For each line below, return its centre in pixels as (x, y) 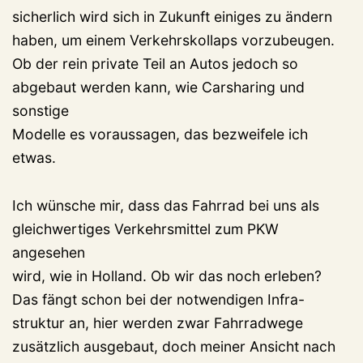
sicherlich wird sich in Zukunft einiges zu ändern (172, 17)
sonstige (41, 111)
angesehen (49, 253)
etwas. (34, 158)
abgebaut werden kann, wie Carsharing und (158, 88)
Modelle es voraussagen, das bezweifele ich (160, 135)
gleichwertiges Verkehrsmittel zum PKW (145, 229)
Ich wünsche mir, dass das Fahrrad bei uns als (166, 206)
